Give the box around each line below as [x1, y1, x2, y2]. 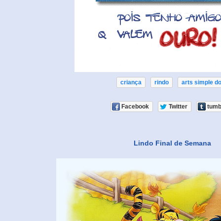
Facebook [121, 103, 149, 110]
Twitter [168, 103, 187, 110]
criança [120, 79, 142, 86]
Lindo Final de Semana [133, 139, 211, 147]
